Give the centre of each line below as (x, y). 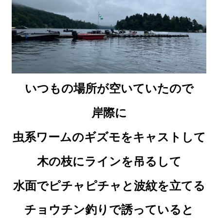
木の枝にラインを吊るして (109, 161)
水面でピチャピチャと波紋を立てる (109, 185)
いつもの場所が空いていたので (109, 89)
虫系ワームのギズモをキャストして (109, 137)
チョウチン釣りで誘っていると (109, 210)
